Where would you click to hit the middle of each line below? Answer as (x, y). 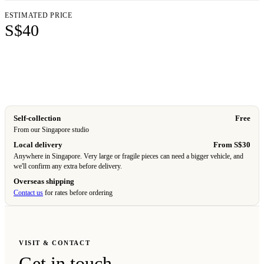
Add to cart (132, 71)
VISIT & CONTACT (55, 243)
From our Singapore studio (51, 130)
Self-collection (37, 118)
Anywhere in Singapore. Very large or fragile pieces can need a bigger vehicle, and (128, 156)
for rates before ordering (78, 193)
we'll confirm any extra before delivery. (68, 166)
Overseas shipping (44, 181)
